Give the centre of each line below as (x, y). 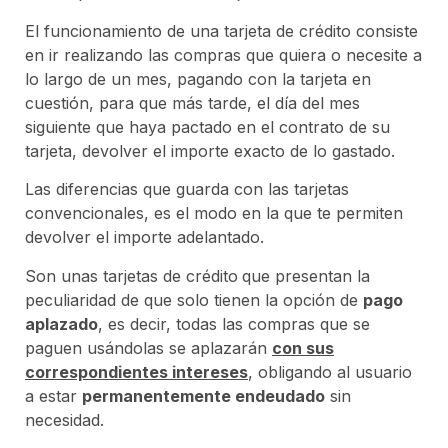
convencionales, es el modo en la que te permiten (214, 213)
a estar (53, 395)
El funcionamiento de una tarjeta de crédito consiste (221, 30)
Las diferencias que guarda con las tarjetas (187, 189)
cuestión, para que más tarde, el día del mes (192, 102)
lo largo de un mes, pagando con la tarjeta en (198, 78)
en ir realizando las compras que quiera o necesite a (223, 54)
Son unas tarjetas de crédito (131, 275)
